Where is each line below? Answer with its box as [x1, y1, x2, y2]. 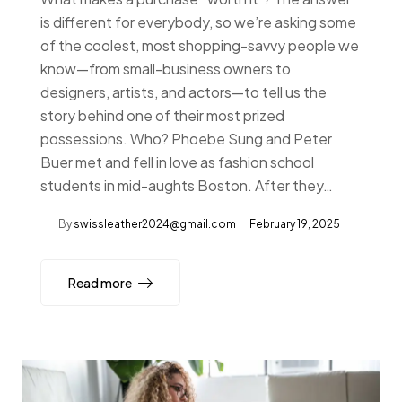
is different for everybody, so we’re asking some [40, 12, 356, 31]
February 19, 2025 [249, 216, 340, 231]
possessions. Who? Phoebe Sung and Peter [40, 128, 332, 148]
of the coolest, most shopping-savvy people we [40, 35, 359, 55]
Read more [68, 274, 132, 291]
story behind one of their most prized [40, 105, 284, 125]
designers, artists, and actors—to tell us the [40, 82, 327, 101]
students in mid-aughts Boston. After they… [40, 175, 333, 195]
